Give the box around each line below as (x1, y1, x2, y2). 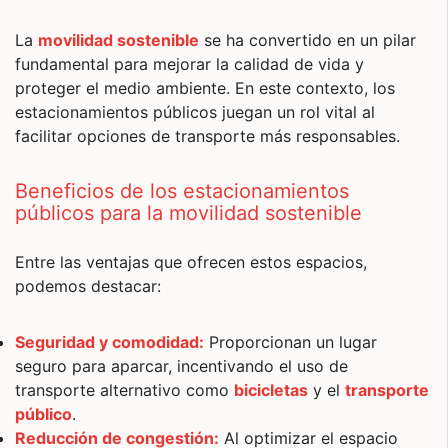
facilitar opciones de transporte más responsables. (15, 126, 400, 146)
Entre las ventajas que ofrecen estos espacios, (15, 252, 367, 272)
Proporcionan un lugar (204, 332, 377, 352)
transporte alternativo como (15, 380, 234, 400)
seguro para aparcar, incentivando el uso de (15, 356, 348, 376)
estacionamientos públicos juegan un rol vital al (15, 102, 375, 122)
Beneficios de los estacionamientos (15, 179, 28, 203)
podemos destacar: (15, 276, 161, 296)
